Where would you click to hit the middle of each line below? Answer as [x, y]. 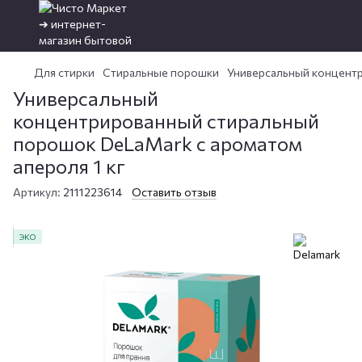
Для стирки [64, 72]
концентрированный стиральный [166, 121]
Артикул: [37, 192]
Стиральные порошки [161, 72]
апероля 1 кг [69, 166]
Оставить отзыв [174, 192]
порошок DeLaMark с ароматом [158, 143]
